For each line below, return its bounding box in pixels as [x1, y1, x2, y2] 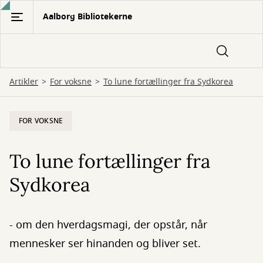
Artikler [9, 76, 38, 88]
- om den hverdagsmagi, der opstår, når [9, 217, 207, 232]
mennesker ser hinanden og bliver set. [9, 236, 201, 251]
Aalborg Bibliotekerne [43, 11, 132, 23]
